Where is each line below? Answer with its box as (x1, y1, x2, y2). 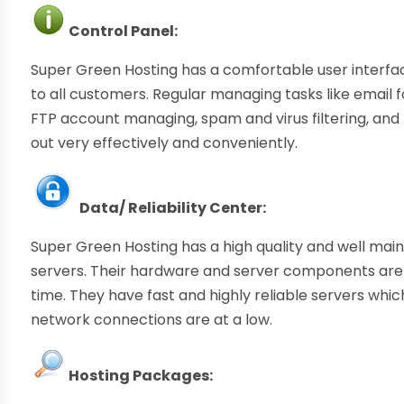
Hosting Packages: (69, 365, 214, 387)
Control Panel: (69, 21, 179, 42)
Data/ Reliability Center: (79, 197, 267, 219)
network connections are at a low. (31, 309, 273, 331)
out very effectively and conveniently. (31, 133, 298, 154)
